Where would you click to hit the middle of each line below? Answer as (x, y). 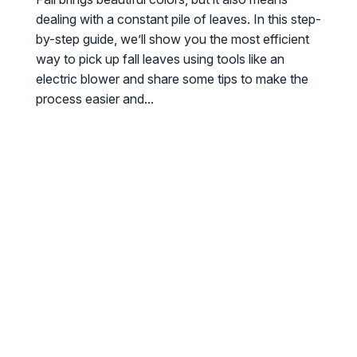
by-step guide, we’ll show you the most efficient (172, 39)
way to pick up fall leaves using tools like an (160, 59)
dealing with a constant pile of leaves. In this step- (178, 20)
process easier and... (94, 99)
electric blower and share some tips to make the (172, 79)
